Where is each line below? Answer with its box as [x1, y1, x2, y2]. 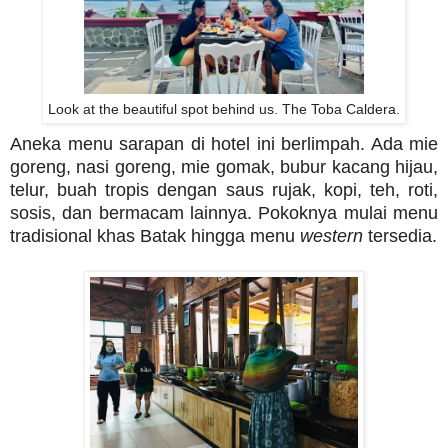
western [300, 225, 363, 246]
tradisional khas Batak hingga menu [10, 225, 300, 246]
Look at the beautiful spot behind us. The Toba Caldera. [48, 100, 400, 117]
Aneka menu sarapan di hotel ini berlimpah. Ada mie [10, 133, 438, 154]
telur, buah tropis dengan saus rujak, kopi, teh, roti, [10, 179, 438, 200]
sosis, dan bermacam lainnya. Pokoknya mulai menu [10, 202, 438, 223]
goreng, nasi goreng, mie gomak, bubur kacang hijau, [10, 156, 438, 177]
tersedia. [363, 225, 437, 246]
